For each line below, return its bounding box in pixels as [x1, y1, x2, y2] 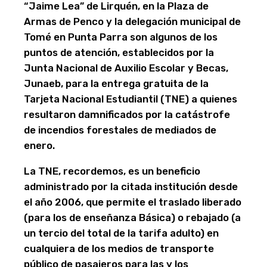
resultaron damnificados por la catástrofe [24, 108, 230, 121]
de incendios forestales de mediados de [24, 124, 216, 136]
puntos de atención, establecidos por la [24, 46, 214, 59]
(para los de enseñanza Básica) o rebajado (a [24, 212, 241, 224]
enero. [24, 139, 55, 152]
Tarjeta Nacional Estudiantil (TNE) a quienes [24, 93, 237, 105]
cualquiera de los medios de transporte [24, 243, 214, 255]
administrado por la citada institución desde [24, 181, 238, 193]
